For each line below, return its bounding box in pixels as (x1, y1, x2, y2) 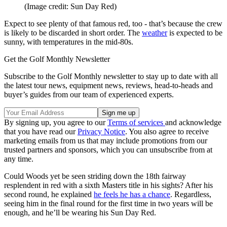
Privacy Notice (78, 127, 125, 136)
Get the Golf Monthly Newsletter (4, 55, 110, 64)
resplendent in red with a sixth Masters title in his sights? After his (4, 181, 213, 190)
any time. (4, 155, 33, 164)
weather (142, 28, 167, 37)
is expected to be (167, 28, 222, 37)
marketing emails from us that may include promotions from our (4, 136, 207, 145)
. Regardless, (170, 190, 211, 199)
